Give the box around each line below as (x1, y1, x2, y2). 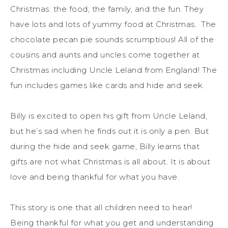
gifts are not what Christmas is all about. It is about (10, 156, 210, 166)
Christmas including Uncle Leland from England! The (10, 65, 217, 75)
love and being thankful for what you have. (10, 172, 182, 182)
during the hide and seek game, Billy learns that (10, 141, 199, 151)
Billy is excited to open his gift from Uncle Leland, (10, 110, 207, 121)
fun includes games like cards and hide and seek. (10, 80, 205, 90)
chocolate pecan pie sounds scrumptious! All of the (10, 34, 214, 44)
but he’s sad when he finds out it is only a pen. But (10, 126, 209, 136)
